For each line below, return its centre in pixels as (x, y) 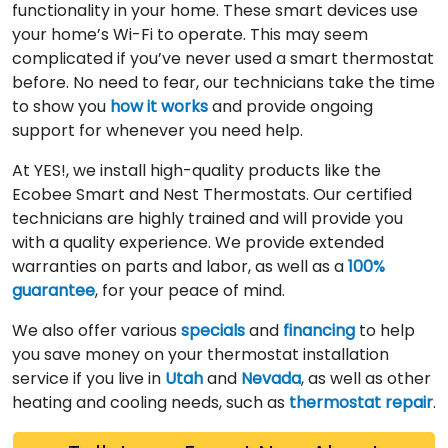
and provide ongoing (290, 106)
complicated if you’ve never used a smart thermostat (223, 58)
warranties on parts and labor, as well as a (180, 266)
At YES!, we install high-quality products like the (196, 170)
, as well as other (366, 378)
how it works (159, 106)
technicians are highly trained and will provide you (207, 218)
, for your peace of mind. (190, 290)
